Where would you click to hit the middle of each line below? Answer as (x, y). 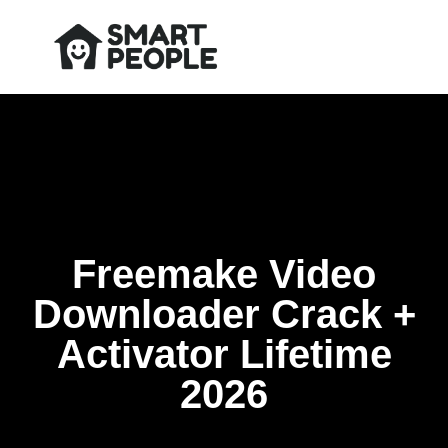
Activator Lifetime (224, 354)
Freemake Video (224, 274)
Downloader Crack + (224, 314)
